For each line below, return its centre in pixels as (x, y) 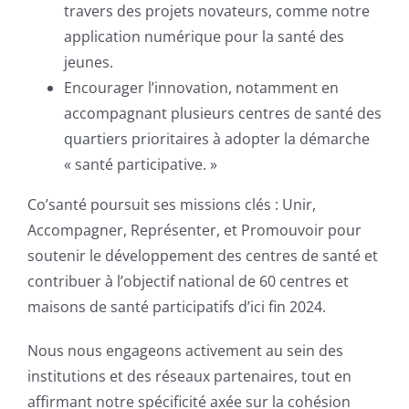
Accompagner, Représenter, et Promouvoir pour (194, 231)
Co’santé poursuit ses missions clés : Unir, (171, 205)
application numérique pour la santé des (204, 37)
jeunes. (88, 63)
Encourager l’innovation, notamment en (201, 88)
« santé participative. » (140, 165)
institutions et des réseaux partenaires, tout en (189, 377)
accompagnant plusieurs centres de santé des (222, 114)
